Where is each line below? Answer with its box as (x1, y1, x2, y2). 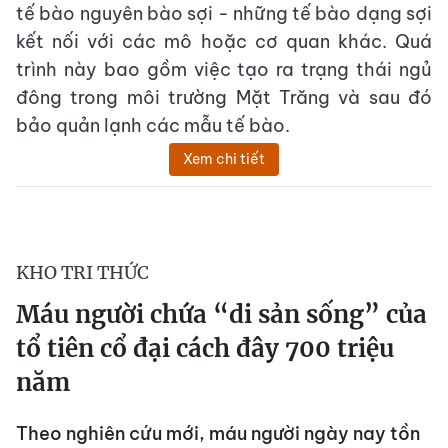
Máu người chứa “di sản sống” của (16, 298, 427, 330)
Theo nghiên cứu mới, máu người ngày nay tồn (16, 421, 420, 445)
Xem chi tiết (183, 149, 265, 168)
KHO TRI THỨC (16, 260, 149, 284)
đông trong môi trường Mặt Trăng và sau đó (16, 85, 432, 109)
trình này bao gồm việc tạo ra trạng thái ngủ (16, 57, 432, 81)
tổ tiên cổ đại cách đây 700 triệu (16, 332, 394, 364)
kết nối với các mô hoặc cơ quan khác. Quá (16, 29, 432, 53)
